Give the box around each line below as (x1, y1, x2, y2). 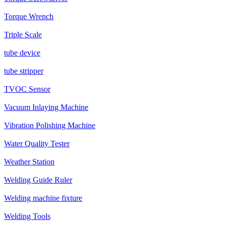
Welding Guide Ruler (4, 176, 72, 184)
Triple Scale (4, 30, 42, 39)
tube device (4, 48, 40, 57)
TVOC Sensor (4, 85, 50, 93)
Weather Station (4, 157, 54, 166)
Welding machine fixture (4, 194, 82, 202)
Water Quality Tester (4, 139, 70, 148)
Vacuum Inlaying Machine (4, 103, 88, 111)
